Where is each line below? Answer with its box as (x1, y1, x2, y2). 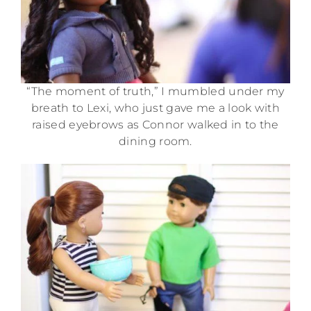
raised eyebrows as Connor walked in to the (32, 118, 279, 132)
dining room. (119, 135, 192, 149)
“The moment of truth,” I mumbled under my (26, 85, 285, 99)
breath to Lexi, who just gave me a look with (31, 101, 280, 115)
